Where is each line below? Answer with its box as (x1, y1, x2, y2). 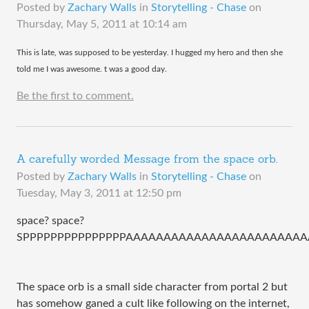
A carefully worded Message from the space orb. (17, 154, 277, 166)
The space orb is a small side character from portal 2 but (17, 281, 288, 292)
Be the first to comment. (17, 90, 134, 101)
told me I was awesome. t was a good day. (17, 65, 167, 73)
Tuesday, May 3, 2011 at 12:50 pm (17, 188, 181, 199)
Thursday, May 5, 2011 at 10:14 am (17, 19, 187, 30)
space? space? (17, 215, 84, 226)
